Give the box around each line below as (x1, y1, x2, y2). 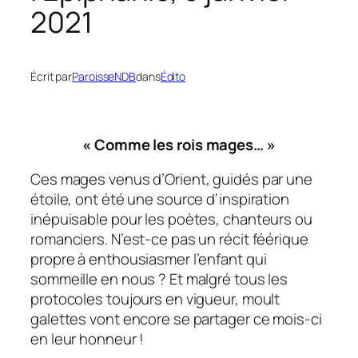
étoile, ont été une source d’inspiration (30, 189, 289, 210)
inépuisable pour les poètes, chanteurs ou (30, 209, 312, 230)
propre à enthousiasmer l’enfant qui (30, 249, 267, 270)
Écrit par (30, 69, 73, 85)
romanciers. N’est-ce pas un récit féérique (30, 229, 308, 250)
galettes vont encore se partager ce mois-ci (30, 308, 322, 330)
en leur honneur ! (30, 328, 145, 350)
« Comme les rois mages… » (82, 133, 276, 155)
